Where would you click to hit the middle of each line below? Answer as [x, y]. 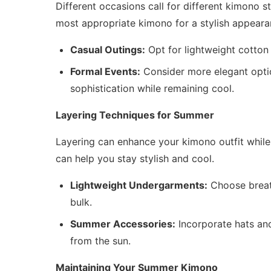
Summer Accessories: [123, 224]
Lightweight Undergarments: [139, 185]
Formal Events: [105, 72]
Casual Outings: [108, 50]
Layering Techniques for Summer [135, 115]
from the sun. [100, 241]
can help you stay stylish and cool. [135, 159]
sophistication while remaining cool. [152, 89]
